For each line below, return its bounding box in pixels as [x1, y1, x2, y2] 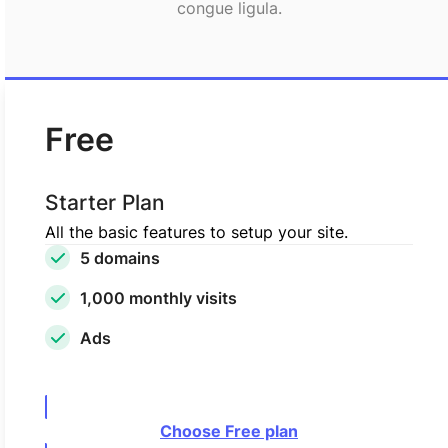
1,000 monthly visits [80, 287, 237, 308]
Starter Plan [45, 190, 165, 216]
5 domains [80, 247, 160, 268]
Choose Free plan [160, 421, 298, 442]
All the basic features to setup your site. [45, 222, 348, 243]
